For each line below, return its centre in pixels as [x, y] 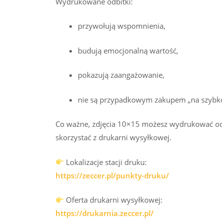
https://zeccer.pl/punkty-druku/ [112, 175]
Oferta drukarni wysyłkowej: [113, 200]
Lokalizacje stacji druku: [106, 162]
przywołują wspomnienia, [122, 26]
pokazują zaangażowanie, [121, 75]
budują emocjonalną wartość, [128, 50]
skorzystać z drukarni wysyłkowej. [113, 138]
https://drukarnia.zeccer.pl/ [105, 213]
